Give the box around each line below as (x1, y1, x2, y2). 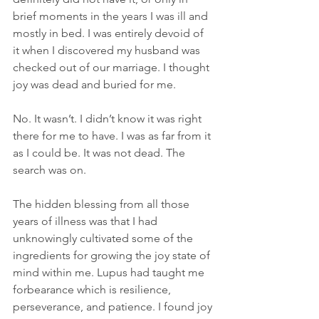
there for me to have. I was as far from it (13, 128, 214, 142)
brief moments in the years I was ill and (13, 9, 211, 23)
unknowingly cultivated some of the (13, 231, 196, 245)
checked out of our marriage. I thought (13, 60, 212, 74)
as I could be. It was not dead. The (13, 145, 188, 159)
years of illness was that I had (13, 214, 160, 228)
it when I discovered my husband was (13, 43, 203, 57)
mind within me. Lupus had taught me (13, 265, 207, 279)
